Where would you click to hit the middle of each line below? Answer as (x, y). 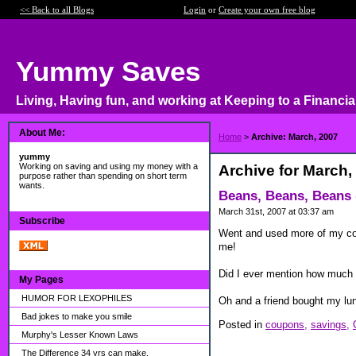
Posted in (242, 324)
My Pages (41, 280)
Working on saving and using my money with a (108, 166)
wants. (32, 185)
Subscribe (42, 221)
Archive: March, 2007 (294, 137)
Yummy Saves (108, 71)
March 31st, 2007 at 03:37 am (276, 211)
